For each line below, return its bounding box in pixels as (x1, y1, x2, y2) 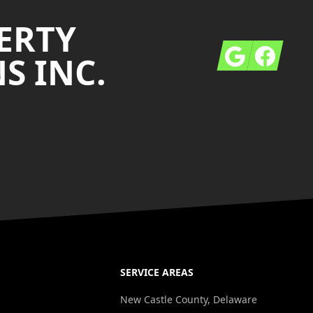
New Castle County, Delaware (120, 293, 257, 306)
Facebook (252, 43, 303, 59)
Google (221, 43, 261, 59)
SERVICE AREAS (120, 265, 194, 279)
